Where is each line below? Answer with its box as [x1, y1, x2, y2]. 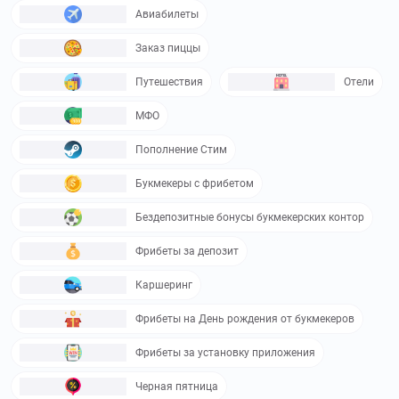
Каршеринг [135, 278, 192, 291]
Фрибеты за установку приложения [135, 346, 315, 359]
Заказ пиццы [135, 41, 200, 54]
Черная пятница [135, 379, 218, 393]
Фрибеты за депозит [135, 244, 239, 257]
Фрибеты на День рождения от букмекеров [135, 312, 354, 325]
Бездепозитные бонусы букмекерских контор [135, 210, 364, 224]
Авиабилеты [135, 7, 199, 20]
